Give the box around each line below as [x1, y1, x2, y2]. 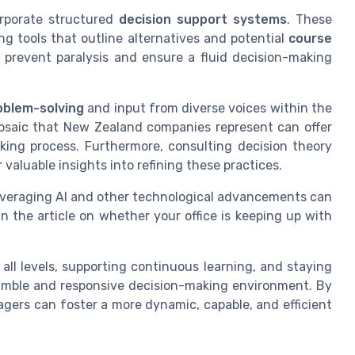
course [288, 31, 332, 47]
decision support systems [119, 12, 288, 28]
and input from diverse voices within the [84, 101, 332, 116]
